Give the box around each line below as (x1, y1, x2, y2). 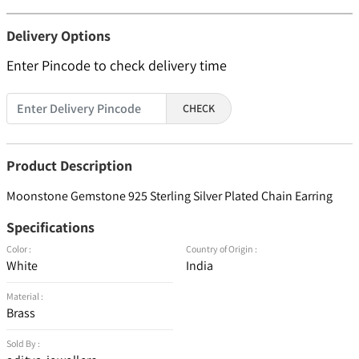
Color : (6, 243, 31, 256)
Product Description (6, 156, 132, 175)
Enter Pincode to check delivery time (6, 56, 227, 75)
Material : (6, 290, 43, 303)
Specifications (6, 218, 95, 237)
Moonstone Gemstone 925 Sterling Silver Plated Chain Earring (6, 188, 333, 205)
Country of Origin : (186, 243, 257, 256)
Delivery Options (6, 26, 111, 46)
